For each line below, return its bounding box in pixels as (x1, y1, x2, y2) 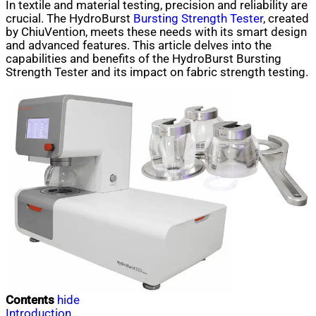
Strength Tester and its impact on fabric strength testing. (6, 65, 308, 79)
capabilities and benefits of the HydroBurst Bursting (6, 51, 281, 66)
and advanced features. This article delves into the (6, 38, 272, 52)
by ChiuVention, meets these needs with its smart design (6, 25, 307, 39)
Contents (6, 293, 54, 308)
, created (263, 11, 309, 25)
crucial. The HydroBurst (6, 11, 133, 25)
